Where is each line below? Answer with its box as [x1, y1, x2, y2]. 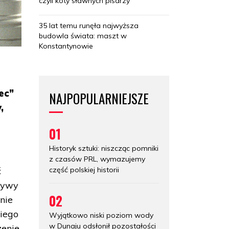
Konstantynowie [39, 41, 93, 51]
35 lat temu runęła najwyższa [39, 20, 139, 30]
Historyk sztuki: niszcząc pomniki [49, 143, 158, 153]
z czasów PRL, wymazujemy [49, 154, 145, 164]
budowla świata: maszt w [39, 31, 127, 40]
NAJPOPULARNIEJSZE [49, 88, 149, 108]
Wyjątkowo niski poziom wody [49, 210, 153, 220]
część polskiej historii [49, 165, 119, 174]
